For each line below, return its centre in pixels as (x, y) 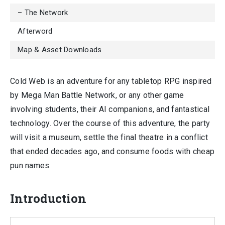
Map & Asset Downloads (60, 49)
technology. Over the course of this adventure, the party (110, 123)
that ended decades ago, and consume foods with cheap (112, 151)
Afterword (35, 31)
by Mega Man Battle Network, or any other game (97, 95)
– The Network (43, 12)
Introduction (48, 198)
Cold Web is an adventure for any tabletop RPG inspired (111, 81)
